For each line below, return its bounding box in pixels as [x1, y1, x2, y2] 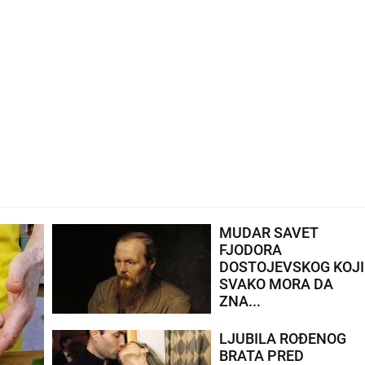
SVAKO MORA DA [219, 275, 333, 293]
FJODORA [219, 241, 282, 259]
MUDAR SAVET [219, 224, 318, 242]
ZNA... [219, 292, 261, 310]
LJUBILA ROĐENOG [219, 330, 346, 348]
